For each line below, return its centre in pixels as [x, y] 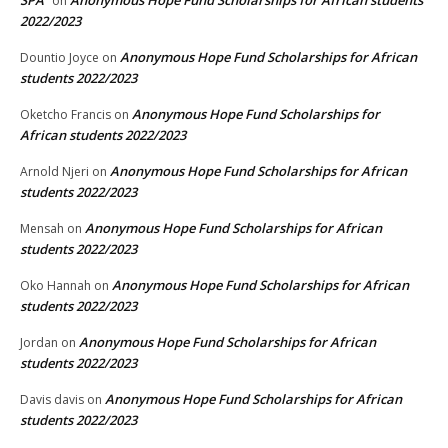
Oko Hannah [55, 286]
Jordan [39, 343]
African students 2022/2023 [103, 135]
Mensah [42, 229]
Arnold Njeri [54, 172]
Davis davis [52, 400]
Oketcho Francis [65, 115]
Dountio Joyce [59, 58]
